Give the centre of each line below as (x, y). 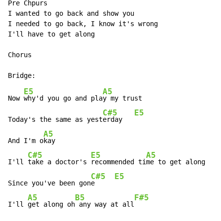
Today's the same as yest (55, 120)
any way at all (105, 204)
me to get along (176, 162)
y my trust (122, 98)
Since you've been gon (49, 183)
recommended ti (118, 162)
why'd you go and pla (63, 98)
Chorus (20, 55)
